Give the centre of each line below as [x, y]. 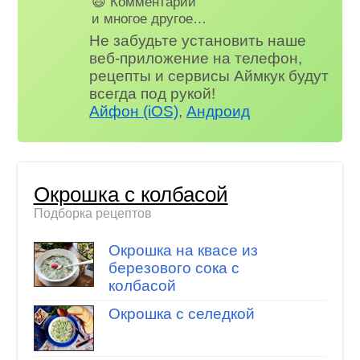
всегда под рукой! [153, 94]
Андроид [219, 112]
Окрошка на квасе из [183, 250]
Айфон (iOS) [134, 112]
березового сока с [174, 268]
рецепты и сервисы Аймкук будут [209, 76]
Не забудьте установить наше [198, 41]
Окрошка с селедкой [181, 314]
